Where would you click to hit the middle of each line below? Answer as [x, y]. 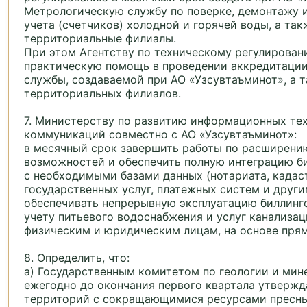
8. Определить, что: [77, 258]
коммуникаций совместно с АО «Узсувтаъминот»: [160, 135]
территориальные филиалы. [100, 39]
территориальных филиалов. [102, 94]
